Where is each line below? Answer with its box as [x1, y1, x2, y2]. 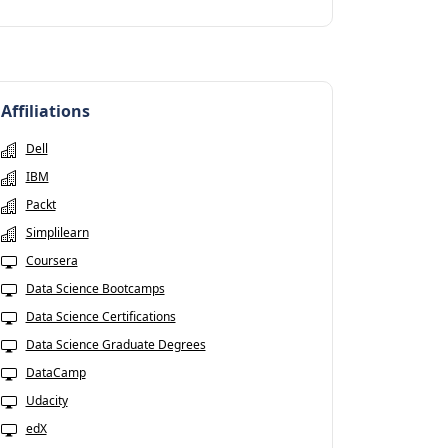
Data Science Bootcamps [25, 280, 165, 298]
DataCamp [25, 364, 86, 382]
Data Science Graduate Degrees [25, 336, 206, 354]
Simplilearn [25, 224, 89, 242]
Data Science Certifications [25, 308, 176, 326]
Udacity [25, 392, 68, 410]
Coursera [25, 252, 78, 270]
